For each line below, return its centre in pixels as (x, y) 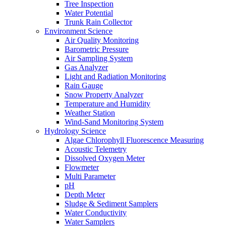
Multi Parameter (90, 177)
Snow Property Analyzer (104, 95)
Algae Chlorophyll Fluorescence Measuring (134, 140)
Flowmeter (82, 167)
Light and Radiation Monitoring (115, 77)
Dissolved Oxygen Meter (105, 158)
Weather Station (90, 113)
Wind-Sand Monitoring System (114, 122)
